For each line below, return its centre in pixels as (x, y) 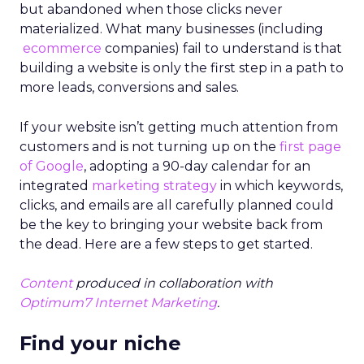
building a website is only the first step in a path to (182, 68)
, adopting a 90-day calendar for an (197, 166)
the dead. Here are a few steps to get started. (166, 244)
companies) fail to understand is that (222, 48)
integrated (56, 186)
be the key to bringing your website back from (171, 225)
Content (46, 283)
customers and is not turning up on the (149, 147)
